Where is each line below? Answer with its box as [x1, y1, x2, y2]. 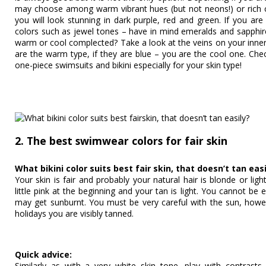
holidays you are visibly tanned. [15, 208, 134, 220]
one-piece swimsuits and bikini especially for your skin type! [15, 59, 242, 71]
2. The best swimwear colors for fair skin [15, 134, 227, 148]
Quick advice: [15, 248, 72, 260]
